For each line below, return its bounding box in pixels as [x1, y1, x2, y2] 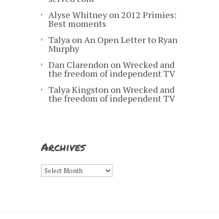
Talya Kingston [48, 83, 109, 95]
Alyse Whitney [48, 8, 107, 21]
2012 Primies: [121, 8, 176, 21]
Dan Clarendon [48, 58, 109, 70]
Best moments [48, 17, 106, 29]
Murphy [48, 42, 79, 54]
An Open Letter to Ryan [84, 33, 177, 45]
